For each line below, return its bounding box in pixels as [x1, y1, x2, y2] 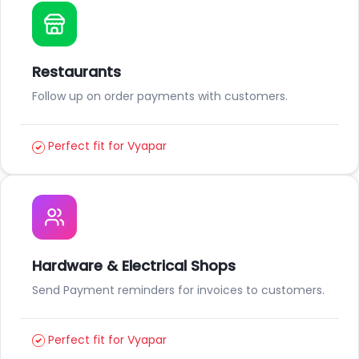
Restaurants [32, 62, 121, 83]
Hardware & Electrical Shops [32, 256, 236, 276]
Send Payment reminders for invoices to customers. [32, 282, 325, 299]
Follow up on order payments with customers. [32, 88, 288, 105]
